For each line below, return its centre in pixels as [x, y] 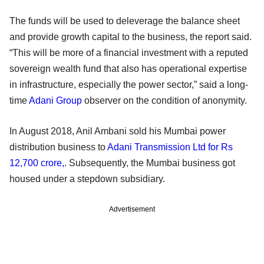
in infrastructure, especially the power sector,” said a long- [129, 84]
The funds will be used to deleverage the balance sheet [125, 21]
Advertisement [132, 209]
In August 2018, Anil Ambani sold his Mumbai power [118, 131]
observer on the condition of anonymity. [164, 100]
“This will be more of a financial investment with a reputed [129, 52]
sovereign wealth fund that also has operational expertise [128, 68]
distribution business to [58, 147]
